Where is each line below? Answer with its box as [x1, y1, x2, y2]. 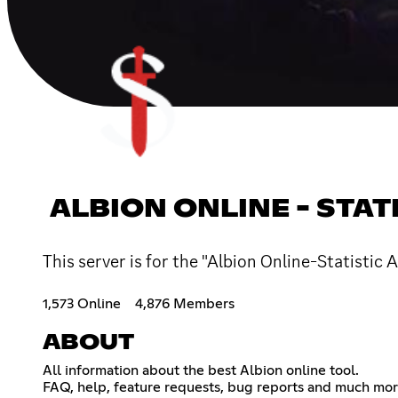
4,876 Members [135, 296, 235, 311]
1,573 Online [43, 296, 121, 311]
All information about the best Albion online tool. [43, 362, 359, 378]
